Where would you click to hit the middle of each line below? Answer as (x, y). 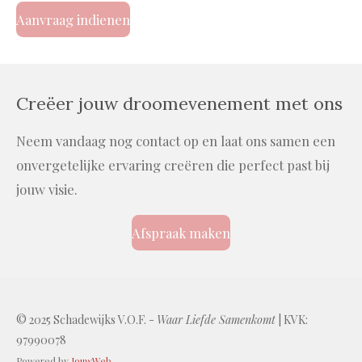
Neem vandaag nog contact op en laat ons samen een (176, 141)
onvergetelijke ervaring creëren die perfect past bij (173, 165)
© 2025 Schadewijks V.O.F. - (86, 320)
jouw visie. (47, 189)
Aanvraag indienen (73, 20)
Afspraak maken (181, 232)
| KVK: (292, 320)
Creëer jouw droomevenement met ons (179, 103)
